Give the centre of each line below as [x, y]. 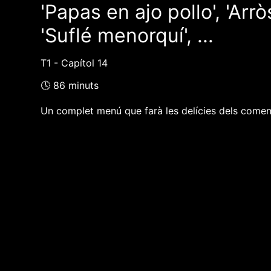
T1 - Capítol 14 [74, 63]
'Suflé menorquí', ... [127, 36]
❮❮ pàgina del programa [102, 169]
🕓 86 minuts [70, 86]
